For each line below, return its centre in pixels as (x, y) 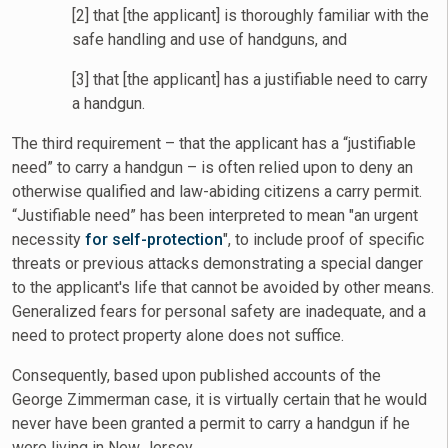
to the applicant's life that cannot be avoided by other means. (223, 288)
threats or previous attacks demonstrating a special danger (217, 264)
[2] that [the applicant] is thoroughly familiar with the (250, 16)
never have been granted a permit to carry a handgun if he (211, 424)
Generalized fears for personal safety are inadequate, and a (219, 312)
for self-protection (154, 240)
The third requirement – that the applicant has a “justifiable (214, 144)
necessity (48, 240)
